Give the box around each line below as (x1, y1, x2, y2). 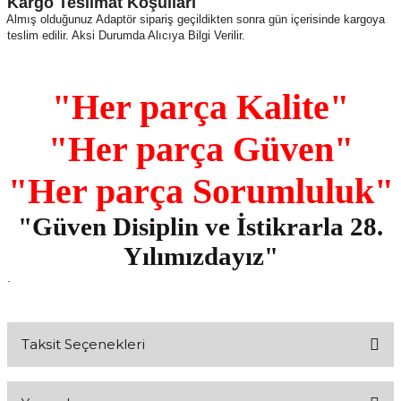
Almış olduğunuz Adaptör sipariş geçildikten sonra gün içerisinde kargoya (6, 12, 385, 26)
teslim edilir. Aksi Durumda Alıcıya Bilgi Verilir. (7, 28, 245, 42)
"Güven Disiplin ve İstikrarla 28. (18, 211, 383, 241)
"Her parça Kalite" (52, 86, 349, 127)
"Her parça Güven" (47, 128, 354, 169)
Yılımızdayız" (123, 241, 278, 270)
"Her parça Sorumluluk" (7, 170, 394, 211)
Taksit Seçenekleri (21, 336, 145, 354)
